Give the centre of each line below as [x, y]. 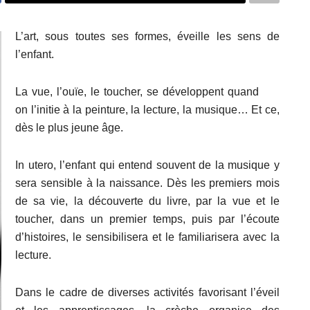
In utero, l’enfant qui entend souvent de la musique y [147, 165]
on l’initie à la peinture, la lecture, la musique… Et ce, [147, 109]
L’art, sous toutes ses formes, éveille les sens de [147, 36]
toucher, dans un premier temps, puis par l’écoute [147, 219]
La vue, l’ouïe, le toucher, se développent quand [137, 91]
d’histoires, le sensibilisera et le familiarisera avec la [147, 237]
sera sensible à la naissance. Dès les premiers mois [147, 183]
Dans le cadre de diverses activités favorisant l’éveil [147, 292]
